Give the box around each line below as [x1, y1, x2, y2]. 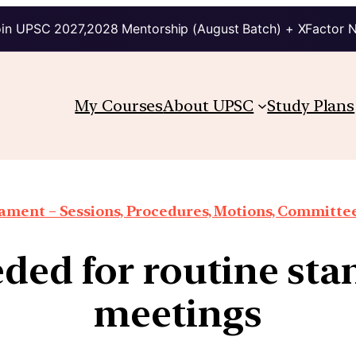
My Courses [75, 95, 164, 115]
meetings [94, 289, 262, 336]
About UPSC [163, 95, 254, 115]
